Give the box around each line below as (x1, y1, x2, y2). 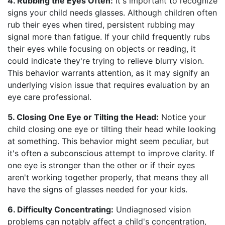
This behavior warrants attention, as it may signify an (8, 68, 209, 78)
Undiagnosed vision (114, 204, 191, 215)
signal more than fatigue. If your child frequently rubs (8, 32, 210, 42)
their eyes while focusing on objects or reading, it (8, 44, 196, 54)
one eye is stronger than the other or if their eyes (8, 160, 195, 171)
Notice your (159, 112, 206, 123)
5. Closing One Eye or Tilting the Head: (8, 112, 159, 123)
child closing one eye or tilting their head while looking (8, 124, 216, 135)
